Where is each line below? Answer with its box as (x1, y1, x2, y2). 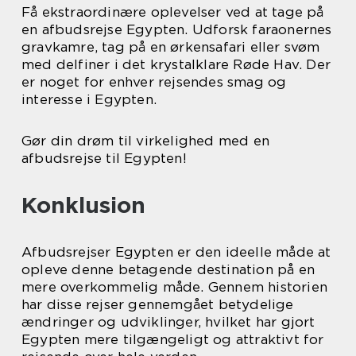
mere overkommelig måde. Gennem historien (21, 279, 328, 296)
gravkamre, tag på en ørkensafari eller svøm (21, 39, 320, 56)
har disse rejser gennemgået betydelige (21, 296, 294, 313)
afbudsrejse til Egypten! (21, 150, 187, 167)
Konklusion (21, 192, 145, 219)
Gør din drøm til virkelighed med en (21, 133, 269, 149)
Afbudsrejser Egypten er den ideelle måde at (21, 244, 331, 261)
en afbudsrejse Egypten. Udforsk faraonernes (21, 21, 332, 38)
